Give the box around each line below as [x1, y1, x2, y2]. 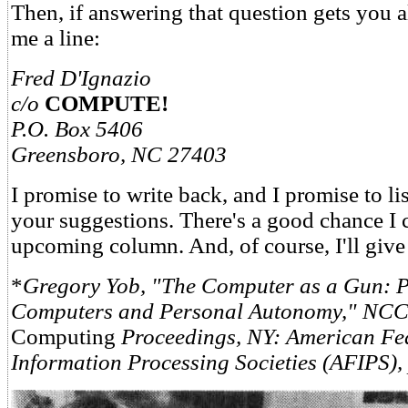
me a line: [11, 25, 100, 50]
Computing [11, 324, 121, 349]
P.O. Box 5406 [11, 117, 143, 141]
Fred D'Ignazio [11, 66, 151, 90]
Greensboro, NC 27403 [11, 142, 227, 167]
